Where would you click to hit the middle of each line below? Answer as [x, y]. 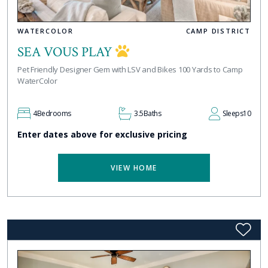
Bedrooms [54, 113]
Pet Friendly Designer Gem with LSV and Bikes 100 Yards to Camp [130, 69]
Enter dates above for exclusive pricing [102, 134]
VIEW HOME [134, 167]
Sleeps [233, 113]
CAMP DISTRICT [218, 31]
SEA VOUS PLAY [66, 52]
